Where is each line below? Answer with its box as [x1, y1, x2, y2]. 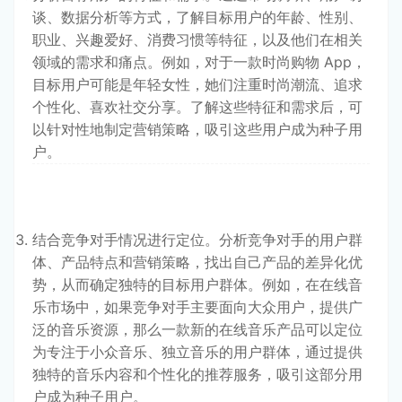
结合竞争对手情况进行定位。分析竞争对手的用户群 [32, 230, 363, 249]
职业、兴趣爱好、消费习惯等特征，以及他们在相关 [32, 30, 363, 48]
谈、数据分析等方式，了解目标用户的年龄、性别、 [32, 7, 363, 26]
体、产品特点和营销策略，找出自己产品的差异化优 [32, 252, 363, 271]
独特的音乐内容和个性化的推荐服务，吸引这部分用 [32, 364, 363, 383]
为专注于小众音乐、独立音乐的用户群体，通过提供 [32, 342, 363, 361]
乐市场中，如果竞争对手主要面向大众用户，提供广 [32, 297, 363, 316]
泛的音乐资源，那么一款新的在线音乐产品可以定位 [32, 319, 363, 338]
